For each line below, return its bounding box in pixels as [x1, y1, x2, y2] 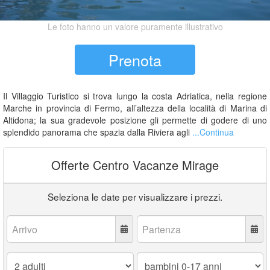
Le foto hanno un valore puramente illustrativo [47, 20, 223, 33]
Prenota [108, 49, 162, 71]
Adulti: [6, 251, 34, 263]
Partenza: [136, 215, 175, 227]
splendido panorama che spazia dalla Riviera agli [3, 126, 192, 138]
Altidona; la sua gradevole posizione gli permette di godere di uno [3, 114, 267, 126]
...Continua [192, 126, 234, 138]
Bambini [136, 251, 170, 263]
